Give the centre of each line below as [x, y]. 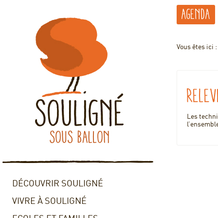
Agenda [196, 14]
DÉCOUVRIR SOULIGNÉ [58, 184]
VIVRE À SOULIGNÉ [49, 201]
